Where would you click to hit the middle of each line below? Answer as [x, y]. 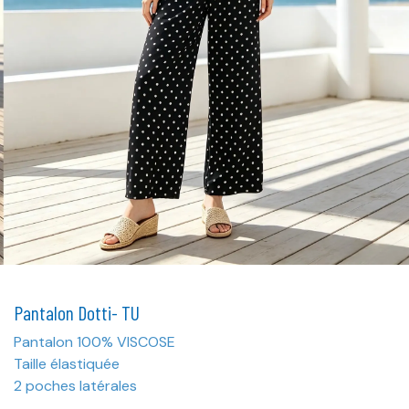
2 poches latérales [75, 385]
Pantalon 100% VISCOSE [96, 341]
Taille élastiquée [67, 363]
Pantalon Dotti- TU [77, 312]
